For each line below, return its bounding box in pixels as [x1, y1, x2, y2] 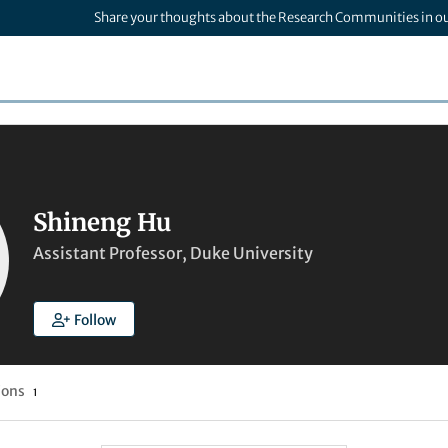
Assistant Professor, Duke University [33, 243, 313, 263]
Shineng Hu [33, 207, 171, 238]
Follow [73, 311, 116, 329]
